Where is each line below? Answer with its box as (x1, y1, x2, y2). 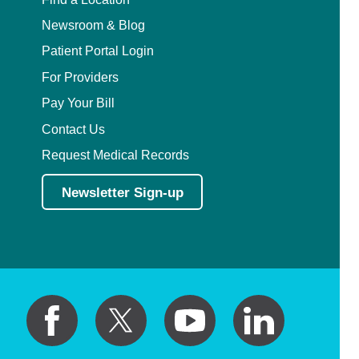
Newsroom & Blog (42, 17, 146, 32)
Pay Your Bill (42, 95, 115, 111)
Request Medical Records (42, 147, 190, 163)
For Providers (42, 69, 119, 84)
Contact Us (42, 121, 106, 136)
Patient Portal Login (42, 43, 155, 58)
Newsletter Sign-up (61, 184, 184, 200)
